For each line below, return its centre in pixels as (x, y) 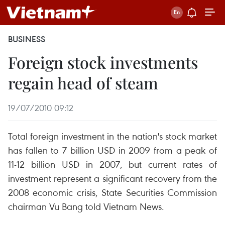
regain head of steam (83, 83)
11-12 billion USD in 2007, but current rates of (113, 164)
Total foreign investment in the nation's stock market (113, 136)
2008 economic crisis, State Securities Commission (113, 192)
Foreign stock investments (103, 62)
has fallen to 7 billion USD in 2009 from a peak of (113, 150)
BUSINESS (27, 39)
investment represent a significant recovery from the (113, 178)
